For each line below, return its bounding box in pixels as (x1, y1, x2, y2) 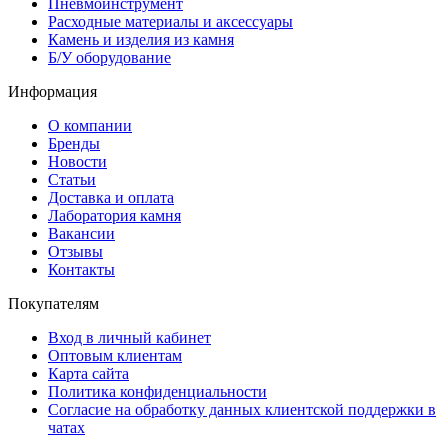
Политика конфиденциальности (48, 382, 267, 400)
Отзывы (48, 242, 103, 260)
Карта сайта (48, 364, 129, 382)
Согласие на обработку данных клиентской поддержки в (48, 400, 436, 418)
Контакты (48, 260, 115, 278)
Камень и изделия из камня (48, 30, 234, 48)
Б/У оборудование (48, 48, 171, 66)
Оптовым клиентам (48, 346, 182, 364)
